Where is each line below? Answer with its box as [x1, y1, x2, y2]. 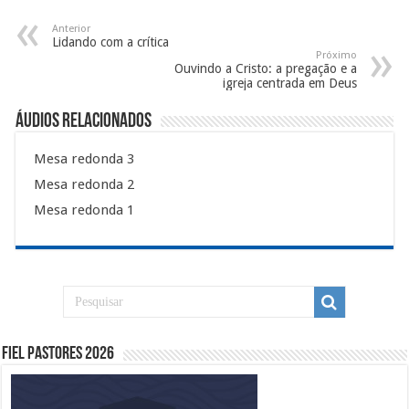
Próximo [315, 49, 357, 62]
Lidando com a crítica [52, 35, 170, 50]
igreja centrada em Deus [222, 76, 357, 91]
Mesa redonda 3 [34, 151, 135, 168]
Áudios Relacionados [16, 111, 152, 133]
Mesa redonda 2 [34, 176, 135, 194]
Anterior [52, 23, 91, 36]
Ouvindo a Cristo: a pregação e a [173, 61, 357, 77]
